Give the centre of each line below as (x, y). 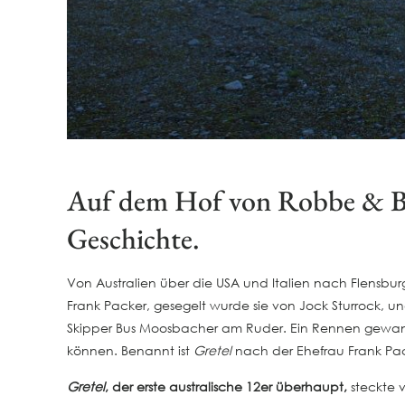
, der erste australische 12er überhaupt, (226, 386)
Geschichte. (134, 238)
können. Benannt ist (131, 350)
